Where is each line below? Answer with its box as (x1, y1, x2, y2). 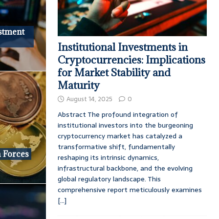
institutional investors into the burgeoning (57, 120, 193, 131)
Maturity (57, 79, 100, 92)
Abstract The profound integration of (57, 109, 178, 120)
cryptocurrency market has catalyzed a (57, 131, 182, 142)
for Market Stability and (57, 66, 171, 80)
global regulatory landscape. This (57, 174, 161, 185)
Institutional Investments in (57, 41, 188, 54)
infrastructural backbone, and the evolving (57, 163, 193, 174)
